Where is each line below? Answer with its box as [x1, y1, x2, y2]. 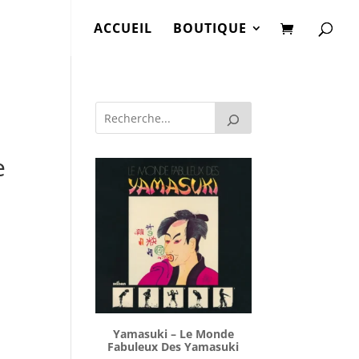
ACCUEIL [94, 19, 152, 37]
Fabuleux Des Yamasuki [107, 339, 240, 355]
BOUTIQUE [173, 19, 247, 37]
